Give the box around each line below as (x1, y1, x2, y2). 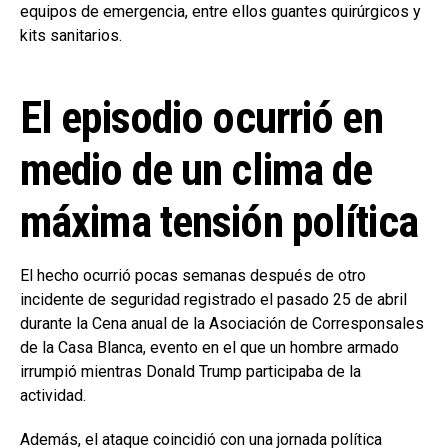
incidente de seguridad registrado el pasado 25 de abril (20, 290, 407, 310)
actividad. (20, 386, 86, 406)
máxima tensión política (20, 196, 418, 249)
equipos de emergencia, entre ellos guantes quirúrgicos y (20, 2, 421, 22)
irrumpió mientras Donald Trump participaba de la (20, 362, 361, 382)
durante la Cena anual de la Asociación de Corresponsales (20, 314, 424, 334)
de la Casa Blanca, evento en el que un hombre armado (20, 338, 399, 358)
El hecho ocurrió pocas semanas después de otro (20, 266, 366, 286)
